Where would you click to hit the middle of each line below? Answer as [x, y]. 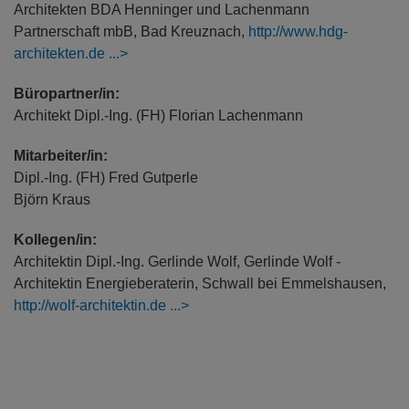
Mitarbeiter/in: [61, 155]
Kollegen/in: [55, 239]
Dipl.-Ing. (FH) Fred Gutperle [106, 177]
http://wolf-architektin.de [90, 305]
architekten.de [59, 53]
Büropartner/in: [67, 93]
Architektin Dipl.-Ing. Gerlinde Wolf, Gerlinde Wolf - [177, 261]
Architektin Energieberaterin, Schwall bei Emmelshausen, [200, 283]
